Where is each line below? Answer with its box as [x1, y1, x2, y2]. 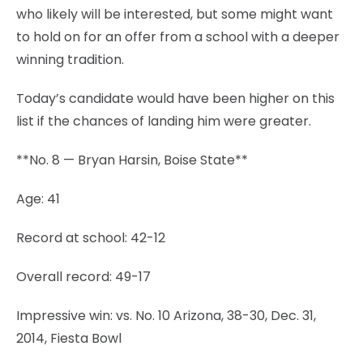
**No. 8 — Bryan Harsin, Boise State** [16, 150, 248, 169]
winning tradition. [16, 49, 124, 69]
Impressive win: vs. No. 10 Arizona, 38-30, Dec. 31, [16, 305, 316, 325]
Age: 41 [16, 189, 60, 208]
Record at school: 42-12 [16, 228, 165, 247]
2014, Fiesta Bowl [16, 328, 122, 348]
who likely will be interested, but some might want [16, 4, 333, 23]
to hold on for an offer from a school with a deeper [16, 27, 340, 46]
